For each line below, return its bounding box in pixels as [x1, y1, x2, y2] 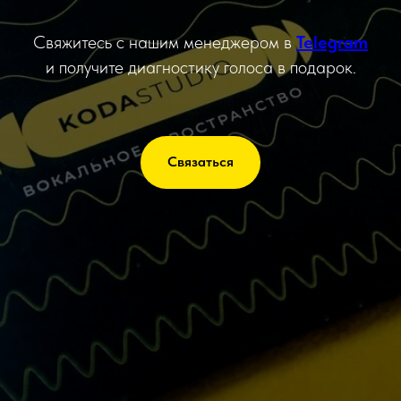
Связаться [167, 153, 234, 171]
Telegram [296, 30, 368, 53]
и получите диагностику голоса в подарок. [45, 55, 356, 78]
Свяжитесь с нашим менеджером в [33, 30, 296, 53]
